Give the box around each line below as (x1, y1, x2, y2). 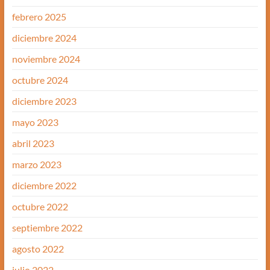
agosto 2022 (11, 242, 64, 254)
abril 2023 (11, 137, 54, 149)
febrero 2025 (11, 10, 66, 22)
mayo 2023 (11, 116, 58, 128)
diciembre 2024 (11, 31, 77, 43)
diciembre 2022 (11, 179, 77, 191)
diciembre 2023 (11, 95, 77, 107)
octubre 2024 (11, 74, 68, 86)
